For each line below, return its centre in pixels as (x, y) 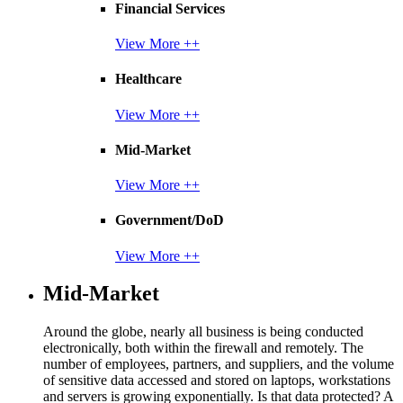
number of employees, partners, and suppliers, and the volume (219, 364)
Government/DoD (170, 220)
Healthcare (148, 79)
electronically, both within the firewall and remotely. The (203, 348)
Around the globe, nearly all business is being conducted (203, 332)
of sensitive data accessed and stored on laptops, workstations (217, 381)
